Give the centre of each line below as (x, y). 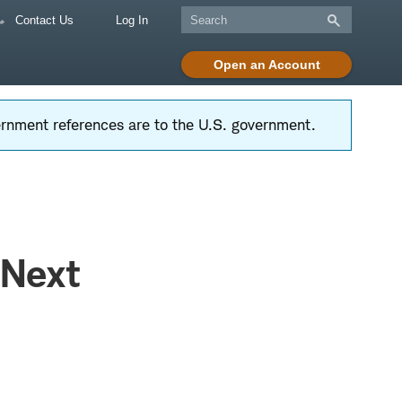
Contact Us (43, 20)
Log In (132, 20)
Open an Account (267, 65)
